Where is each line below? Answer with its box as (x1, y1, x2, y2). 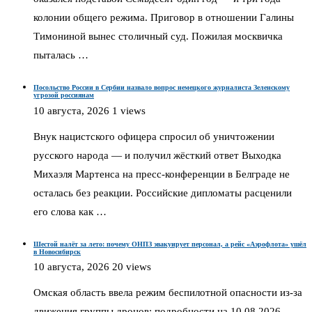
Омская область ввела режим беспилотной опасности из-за (33, 287, 302, 299)
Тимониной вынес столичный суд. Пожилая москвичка (33, 31, 283, 42)
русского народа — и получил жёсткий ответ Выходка (33, 149, 281, 161)
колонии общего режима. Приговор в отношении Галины (33, 12, 294, 24)
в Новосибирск (33, 247, 81, 256)
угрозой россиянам (33, 91, 94, 100)
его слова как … (33, 205, 107, 217)
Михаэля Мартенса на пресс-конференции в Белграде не (33, 168, 290, 180)
